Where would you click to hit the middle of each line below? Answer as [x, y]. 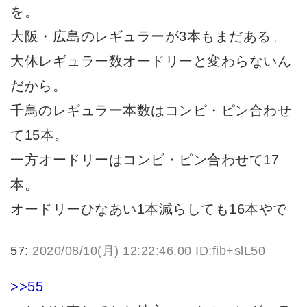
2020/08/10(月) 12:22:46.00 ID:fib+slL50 [149, 250]
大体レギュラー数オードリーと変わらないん [151, 61]
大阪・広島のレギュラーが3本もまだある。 [148, 36]
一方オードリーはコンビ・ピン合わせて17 [145, 159]
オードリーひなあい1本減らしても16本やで [149, 209]
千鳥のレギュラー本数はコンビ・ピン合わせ [151, 110]
